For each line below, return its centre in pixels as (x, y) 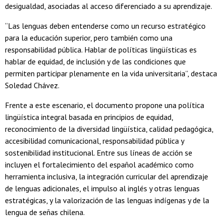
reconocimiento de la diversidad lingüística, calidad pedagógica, (109, 129)
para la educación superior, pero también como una (89, 37)
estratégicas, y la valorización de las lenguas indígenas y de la (107, 200)
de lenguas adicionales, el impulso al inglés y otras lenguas (102, 188)
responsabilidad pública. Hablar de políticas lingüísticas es (101, 49)
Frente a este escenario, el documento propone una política (105, 105)
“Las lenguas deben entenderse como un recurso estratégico (105, 26)
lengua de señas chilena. (45, 212)
